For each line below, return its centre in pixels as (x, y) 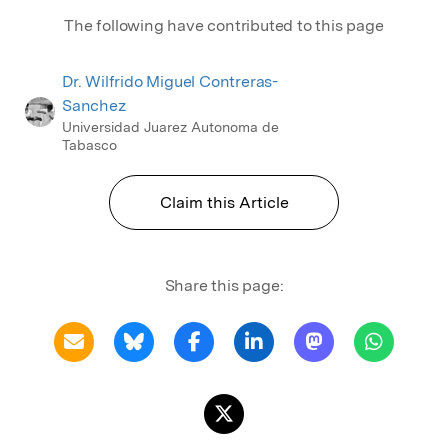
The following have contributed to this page (224, 25)
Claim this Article (224, 202)
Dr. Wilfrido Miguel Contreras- (170, 81)
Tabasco (89, 144)
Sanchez (94, 105)
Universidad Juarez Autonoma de (170, 126)
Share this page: (224, 285)
